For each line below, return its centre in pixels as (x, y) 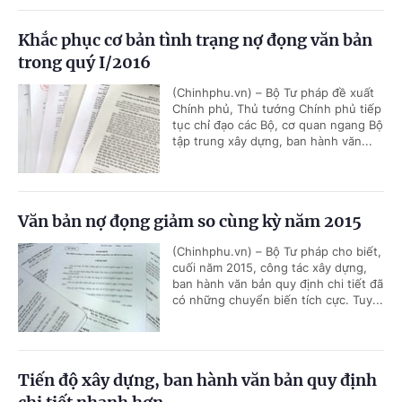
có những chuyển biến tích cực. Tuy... (278, 300)
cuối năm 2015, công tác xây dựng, (270, 267)
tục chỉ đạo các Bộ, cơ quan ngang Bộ (278, 125)
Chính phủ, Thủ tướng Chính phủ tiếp (277, 109)
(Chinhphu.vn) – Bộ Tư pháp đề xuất (273, 92)
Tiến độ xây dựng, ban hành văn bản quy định (197, 380)
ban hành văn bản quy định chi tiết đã (278, 284)
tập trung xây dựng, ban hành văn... (272, 141)
